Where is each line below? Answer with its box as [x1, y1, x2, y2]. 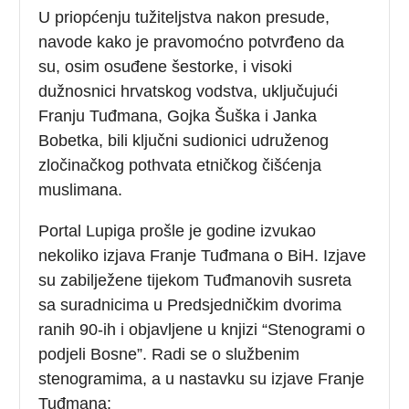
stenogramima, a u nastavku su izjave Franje [38, 369, 365, 388]
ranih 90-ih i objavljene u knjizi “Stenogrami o [38, 320, 366, 339]
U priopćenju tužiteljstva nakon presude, [38, 7, 330, 26]
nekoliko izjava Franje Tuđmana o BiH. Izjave [38, 246, 367, 265]
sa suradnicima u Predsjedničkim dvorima [38, 295, 342, 314]
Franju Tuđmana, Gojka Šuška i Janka [38, 106, 318, 125]
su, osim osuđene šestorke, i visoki [38, 57, 293, 76]
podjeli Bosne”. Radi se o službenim [38, 344, 300, 363]
